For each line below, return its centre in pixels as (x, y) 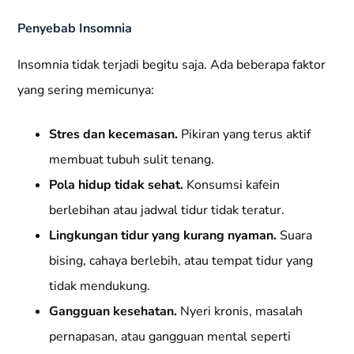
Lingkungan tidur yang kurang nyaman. (163, 236)
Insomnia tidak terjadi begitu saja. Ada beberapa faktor (172, 65)
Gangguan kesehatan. (113, 312)
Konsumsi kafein (232, 185)
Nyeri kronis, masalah (240, 312)
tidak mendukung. (100, 286)
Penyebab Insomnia (75, 28)
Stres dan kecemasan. (114, 135)
